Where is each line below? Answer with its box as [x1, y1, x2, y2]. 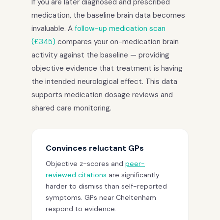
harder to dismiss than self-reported [46, 181, 167, 191]
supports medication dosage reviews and [31, 89, 173, 100]
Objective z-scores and [46, 159, 125, 168]
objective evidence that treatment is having [31, 63, 183, 73]
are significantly [107, 170, 160, 179]
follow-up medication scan [75, 23, 165, 33]
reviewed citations [46, 170, 107, 179]
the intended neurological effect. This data [31, 76, 177, 86]
